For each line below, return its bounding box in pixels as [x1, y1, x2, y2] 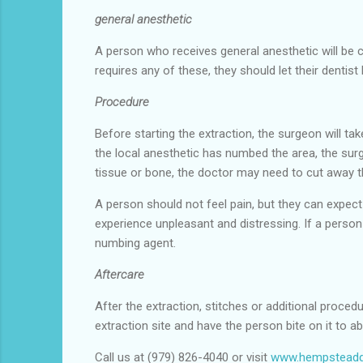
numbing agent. [95, 235, 176, 250]
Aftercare [95, 267, 144, 282]
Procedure [95, 94, 149, 109]
